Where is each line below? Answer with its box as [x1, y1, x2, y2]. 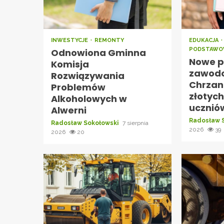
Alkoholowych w [51, 92, 127, 105]
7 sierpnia [122, 119, 148, 126]
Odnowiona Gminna [51, 46, 146, 59]
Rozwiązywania [51, 69, 124, 82]
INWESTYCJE [51, 36, 89, 43]
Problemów [51, 80, 105, 93]
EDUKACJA [189, 36, 220, 43]
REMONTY [94, 36, 124, 43]
